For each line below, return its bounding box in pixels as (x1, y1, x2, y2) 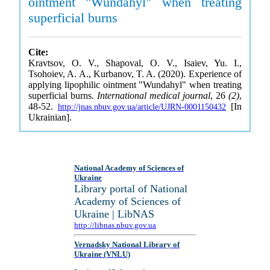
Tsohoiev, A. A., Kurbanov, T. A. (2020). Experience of (28, 69, 242, 79)
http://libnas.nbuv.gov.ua (74, 221, 157, 230)
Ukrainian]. (28, 112, 72, 122)
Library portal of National (74, 183, 188, 195)
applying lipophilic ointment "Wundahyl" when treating (28, 80, 242, 90)
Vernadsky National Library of (74, 240, 180, 250)
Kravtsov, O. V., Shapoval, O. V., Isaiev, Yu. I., (28, 58, 242, 68)
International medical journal (97, 90, 210, 101)
